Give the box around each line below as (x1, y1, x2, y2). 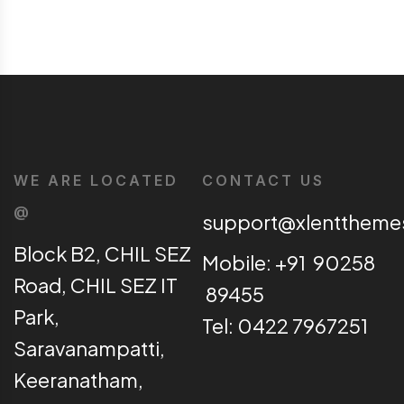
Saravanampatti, (14, 335, 165, 362)
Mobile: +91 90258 (202, 250, 375, 276)
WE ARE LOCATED (14, 171, 179, 190)
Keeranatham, (14, 367, 143, 393)
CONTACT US (202, 171, 325, 190)
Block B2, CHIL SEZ (14, 241, 191, 267)
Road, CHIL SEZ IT (14, 272, 178, 298)
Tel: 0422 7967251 (202, 313, 368, 339)
